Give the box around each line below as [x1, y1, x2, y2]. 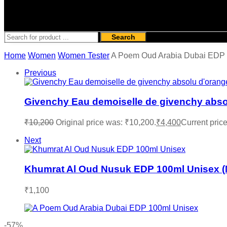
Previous [24, 68, 56, 77]
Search [111, 32, 135, 41]
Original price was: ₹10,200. [56, 118, 156, 127]
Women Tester [58, 51, 109, 60]
